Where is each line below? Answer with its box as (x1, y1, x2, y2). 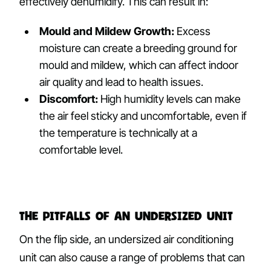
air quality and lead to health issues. (39, 75, 204, 88)
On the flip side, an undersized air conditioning (19, 233, 233, 246)
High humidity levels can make (98, 92, 241, 105)
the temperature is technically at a (39, 126, 198, 139)
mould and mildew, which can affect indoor (39, 58, 239, 71)
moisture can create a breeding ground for (39, 41, 238, 54)
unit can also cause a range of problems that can (19, 251, 245, 264)
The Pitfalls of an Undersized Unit (19, 208, 233, 223)
